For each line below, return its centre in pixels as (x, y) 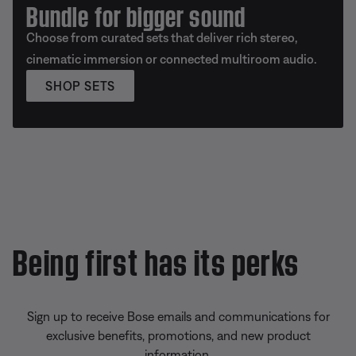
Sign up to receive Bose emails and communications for (178, 316)
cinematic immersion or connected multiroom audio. (172, 59)
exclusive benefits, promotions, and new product (178, 335)
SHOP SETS (81, 86)
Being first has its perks (156, 259)
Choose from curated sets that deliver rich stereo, (162, 37)
